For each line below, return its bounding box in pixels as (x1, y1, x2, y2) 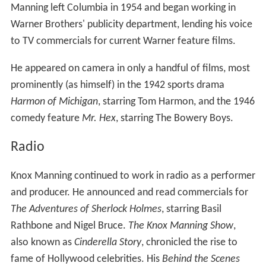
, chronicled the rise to (141, 240, 237, 252)
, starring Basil (161, 207, 221, 218)
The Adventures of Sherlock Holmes (10, 207, 161, 218)
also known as (10, 240, 74, 252)
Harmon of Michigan (10, 99, 98, 111)
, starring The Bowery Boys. (115, 116, 233, 128)
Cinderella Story (74, 240, 141, 252)
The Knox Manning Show (128, 223, 233, 235)
